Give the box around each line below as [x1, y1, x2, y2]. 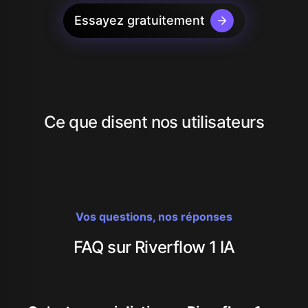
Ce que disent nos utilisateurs [44, 111, 264, 132]
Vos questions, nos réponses [76, 209, 232, 223]
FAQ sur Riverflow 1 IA [73, 236, 235, 257]
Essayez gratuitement [74, 12, 205, 27]
